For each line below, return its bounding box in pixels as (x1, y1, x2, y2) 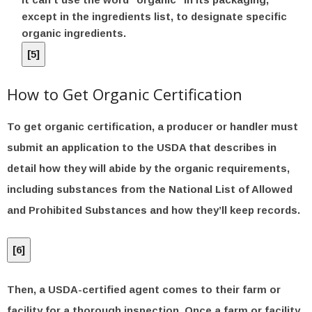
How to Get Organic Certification (7, 84, 242, 104)
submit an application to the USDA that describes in (7, 141, 276, 153)
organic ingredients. (22, 27, 126, 39)
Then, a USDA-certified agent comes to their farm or (7, 283, 281, 295)
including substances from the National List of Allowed (7, 183, 292, 195)
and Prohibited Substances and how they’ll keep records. (7, 204, 300, 216)
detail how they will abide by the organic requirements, (7, 162, 290, 174)
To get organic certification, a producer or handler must (7, 120, 298, 132)
